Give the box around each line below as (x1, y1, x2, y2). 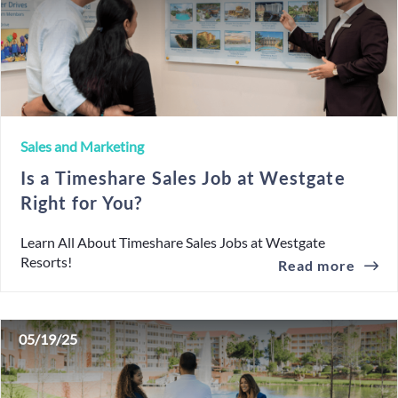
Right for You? (20, 192, 143, 213)
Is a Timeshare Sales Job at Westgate (20, 167, 346, 188)
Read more (277, 257, 355, 274)
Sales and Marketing (20, 138, 144, 155)
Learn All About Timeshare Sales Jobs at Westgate (20, 234, 325, 251)
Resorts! (20, 253, 72, 270)
